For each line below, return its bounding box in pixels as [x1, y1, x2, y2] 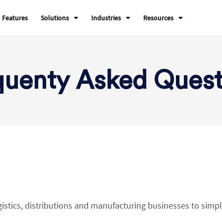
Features [2, 13, 28, 22]
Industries [91, 13, 121, 22]
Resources [143, 13, 174, 22]
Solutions [41, 13, 69, 22]
